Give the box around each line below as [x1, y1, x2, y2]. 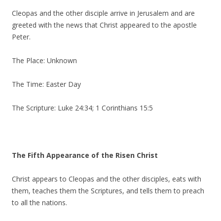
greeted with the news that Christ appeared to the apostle [12, 20, 197, 30]
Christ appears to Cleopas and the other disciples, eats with [12, 174, 201, 184]
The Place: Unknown [12, 56, 77, 65]
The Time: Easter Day [12, 79, 81, 89]
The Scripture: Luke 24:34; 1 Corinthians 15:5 [12, 103, 153, 112]
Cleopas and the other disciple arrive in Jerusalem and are [12, 8, 195, 18]
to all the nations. [12, 198, 67, 207]
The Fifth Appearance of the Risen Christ [12, 150, 158, 160]
